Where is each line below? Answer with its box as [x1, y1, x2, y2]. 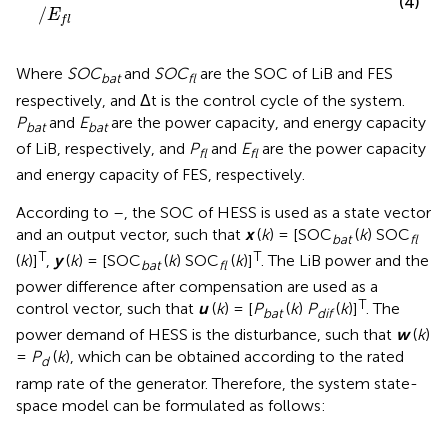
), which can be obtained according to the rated [65, 347, 404, 367]
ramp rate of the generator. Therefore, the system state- [16, 373, 418, 393]
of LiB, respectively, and [16, 138, 189, 158]
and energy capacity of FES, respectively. [16, 164, 305, 184]
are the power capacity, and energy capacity [107, 112, 426, 132]
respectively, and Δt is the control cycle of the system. [16, 90, 405, 110]
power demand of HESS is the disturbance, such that [16, 325, 396, 345]
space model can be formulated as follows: [16, 395, 326, 415]
